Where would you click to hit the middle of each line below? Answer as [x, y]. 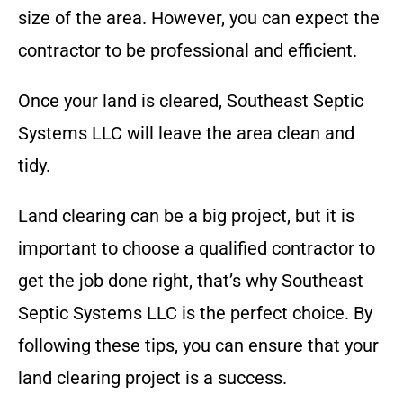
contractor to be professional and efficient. [188, 51]
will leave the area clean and [238, 134]
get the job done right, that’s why [150, 281]
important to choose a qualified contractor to [197, 249]
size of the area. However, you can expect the [199, 18]
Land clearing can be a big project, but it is [186, 216]
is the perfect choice [261, 313]
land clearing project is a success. [152, 378]
